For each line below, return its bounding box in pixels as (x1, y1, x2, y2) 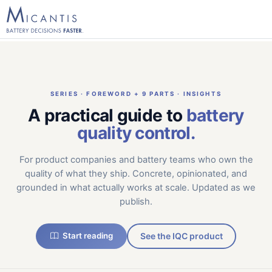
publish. (120, 195, 152, 207)
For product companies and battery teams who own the (19, 154, 253, 165)
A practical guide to (28, 105, 186, 126)
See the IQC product (140, 231, 223, 242)
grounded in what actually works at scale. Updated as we (16, 182, 256, 193)
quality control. (77, 123, 195, 143)
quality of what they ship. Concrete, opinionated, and (25, 168, 247, 179)
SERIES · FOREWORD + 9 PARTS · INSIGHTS (50, 90, 222, 97)
